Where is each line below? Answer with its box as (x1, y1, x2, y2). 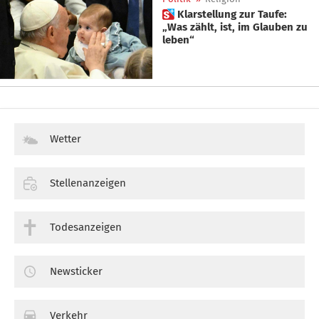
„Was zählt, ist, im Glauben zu (162, 20, 308, 33)
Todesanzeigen (50, 221, 122, 234)
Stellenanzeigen (50, 177, 126, 190)
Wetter (50, 132, 81, 146)
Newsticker (50, 264, 103, 278)
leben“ (162, 33, 194, 46)
